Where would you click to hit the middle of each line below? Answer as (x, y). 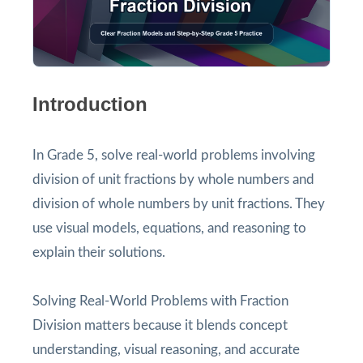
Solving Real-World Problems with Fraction (160, 301)
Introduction (90, 104)
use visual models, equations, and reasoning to (169, 228)
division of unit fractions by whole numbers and (173, 179)
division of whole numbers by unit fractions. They (179, 203)
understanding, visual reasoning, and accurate (166, 349)
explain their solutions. (99, 252)
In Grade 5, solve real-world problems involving (174, 155)
